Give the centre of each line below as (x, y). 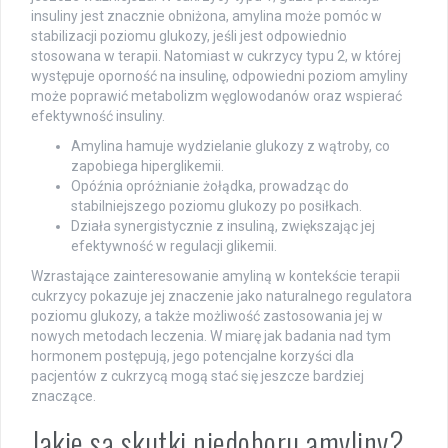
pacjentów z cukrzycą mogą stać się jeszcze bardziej (197, 376)
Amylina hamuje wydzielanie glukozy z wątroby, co (230, 146)
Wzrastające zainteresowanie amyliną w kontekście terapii (215, 276)
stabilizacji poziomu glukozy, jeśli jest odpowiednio (189, 36)
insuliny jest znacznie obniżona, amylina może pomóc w (206, 16)
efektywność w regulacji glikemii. (174, 246)
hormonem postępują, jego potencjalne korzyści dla (192, 356)
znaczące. (63, 396)
